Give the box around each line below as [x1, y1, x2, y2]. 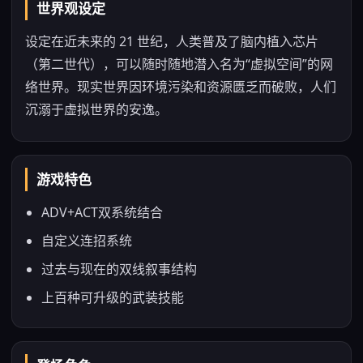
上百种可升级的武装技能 [41, 288, 184, 306]
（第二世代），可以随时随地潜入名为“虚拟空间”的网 [25, 55, 333, 73]
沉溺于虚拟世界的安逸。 [25, 100, 168, 118]
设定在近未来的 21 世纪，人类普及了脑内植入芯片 [25, 32, 318, 50]
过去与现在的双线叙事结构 [41, 260, 197, 278]
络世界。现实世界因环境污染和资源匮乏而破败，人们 [25, 78, 336, 96]
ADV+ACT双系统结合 [41, 203, 163, 221]
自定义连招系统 [41, 232, 132, 250]
